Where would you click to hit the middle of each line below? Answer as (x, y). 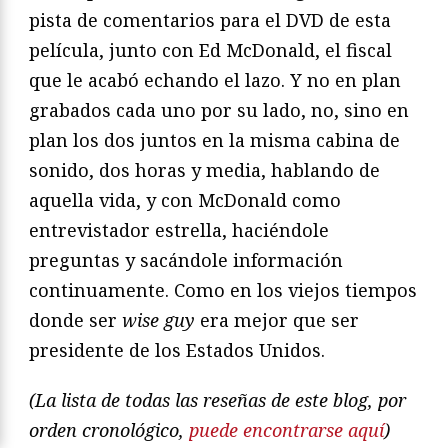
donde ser (75, 320)
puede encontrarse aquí (286, 430)
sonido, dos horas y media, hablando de (204, 170)
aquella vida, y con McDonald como (185, 200)
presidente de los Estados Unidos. (177, 350)
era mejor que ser (277, 320)
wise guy (158, 320)
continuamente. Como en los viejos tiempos (223, 290)
